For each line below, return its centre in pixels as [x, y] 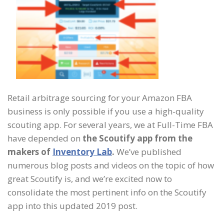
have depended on [45, 138]
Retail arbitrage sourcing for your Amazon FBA [100, 98]
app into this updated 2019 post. [72, 206]
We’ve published [149, 152]
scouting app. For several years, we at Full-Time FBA [110, 125]
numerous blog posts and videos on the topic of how [111, 165]
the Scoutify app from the [137, 138]
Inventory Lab [82, 152]
